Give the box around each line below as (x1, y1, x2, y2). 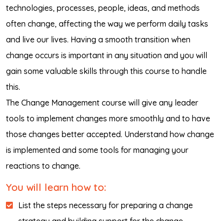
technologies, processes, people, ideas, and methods (6, 3, 200, 13)
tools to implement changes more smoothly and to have (6, 113, 210, 123)
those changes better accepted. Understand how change (6, 129, 214, 139)
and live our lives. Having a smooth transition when (6, 35, 190, 44)
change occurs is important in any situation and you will (6, 50, 207, 60)
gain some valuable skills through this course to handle (6, 66, 207, 76)
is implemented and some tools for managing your (6, 145, 188, 155)
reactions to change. (6, 161, 80, 171)
